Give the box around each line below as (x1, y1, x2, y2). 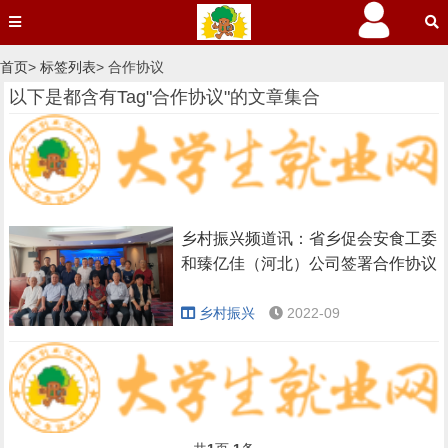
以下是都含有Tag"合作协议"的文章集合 (9, 87, 321, 107)
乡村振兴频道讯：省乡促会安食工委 (181, 229, 438, 247)
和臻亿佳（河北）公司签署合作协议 (181, 254, 438, 272)
